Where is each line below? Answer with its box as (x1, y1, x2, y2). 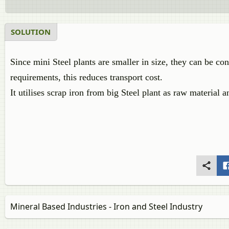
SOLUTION (11, 27, 51, 37)
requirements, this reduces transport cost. (10, 72, 163, 82)
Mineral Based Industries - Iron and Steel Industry (10, 201, 202, 212)
